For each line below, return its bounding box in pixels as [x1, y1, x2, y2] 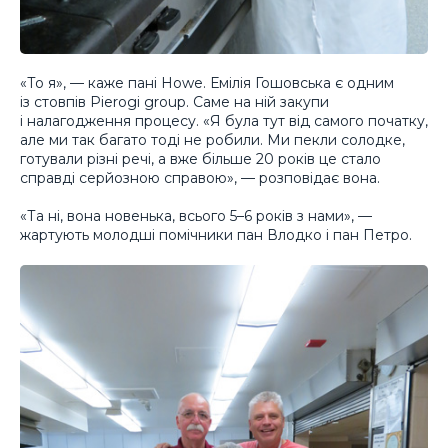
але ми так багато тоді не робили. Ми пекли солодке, [20, 130, 405, 149]
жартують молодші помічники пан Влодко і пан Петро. [20, 226, 412, 245]
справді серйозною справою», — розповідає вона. [20, 168, 380, 187]
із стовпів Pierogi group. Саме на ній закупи [20, 92, 329, 111]
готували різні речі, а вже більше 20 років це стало [20, 149, 381, 168]
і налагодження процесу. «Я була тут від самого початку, [20, 111, 428, 130]
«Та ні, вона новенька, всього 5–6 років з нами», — [20, 207, 372, 226]
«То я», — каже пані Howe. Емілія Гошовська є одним [20, 73, 394, 92]
